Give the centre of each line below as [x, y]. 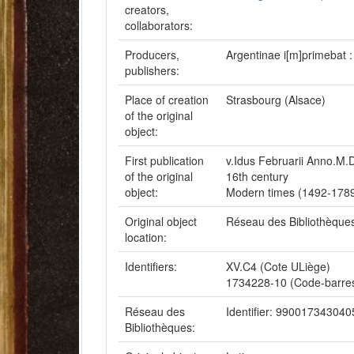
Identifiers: [153, 266]
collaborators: [160, 25]
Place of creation [167, 100]
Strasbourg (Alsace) [276, 100]
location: [147, 237]
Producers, [152, 55]
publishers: [154, 70]
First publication [164, 160]
